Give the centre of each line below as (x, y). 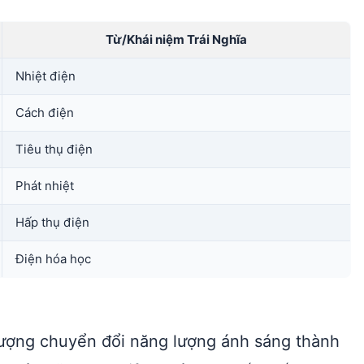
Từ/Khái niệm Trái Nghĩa (176, 39)
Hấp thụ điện (52, 222)
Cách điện (45, 113)
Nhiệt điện (45, 76)
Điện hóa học (53, 259)
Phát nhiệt (45, 186)
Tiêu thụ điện (54, 149)
